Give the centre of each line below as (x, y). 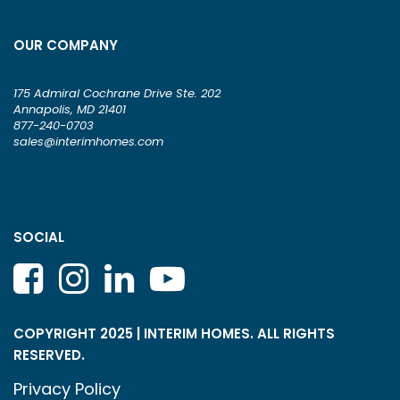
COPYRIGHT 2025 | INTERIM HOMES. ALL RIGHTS (174, 333)
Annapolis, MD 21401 (70, 109)
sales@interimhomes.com (88, 141)
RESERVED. (49, 354)
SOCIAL (39, 237)
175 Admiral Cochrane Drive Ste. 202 (117, 93)
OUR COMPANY (66, 45)
